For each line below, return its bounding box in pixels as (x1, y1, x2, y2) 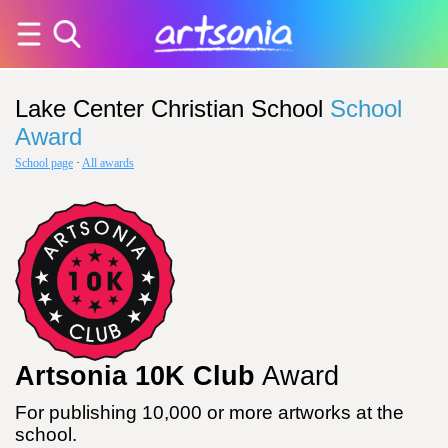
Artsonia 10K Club (15, 361, 255, 391)
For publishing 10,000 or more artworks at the (15, 402, 404, 423)
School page (15, 156, 73, 170)
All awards (82, 156, 134, 170)
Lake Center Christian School (15, 95, 323, 122)
